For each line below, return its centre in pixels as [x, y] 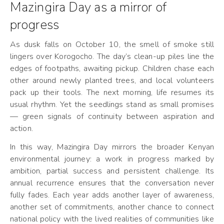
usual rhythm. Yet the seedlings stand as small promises [112, 104]
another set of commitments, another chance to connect [112, 207]
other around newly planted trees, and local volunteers [112, 80]
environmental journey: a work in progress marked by [112, 159]
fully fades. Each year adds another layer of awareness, [112, 195]
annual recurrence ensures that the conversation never [112, 183]
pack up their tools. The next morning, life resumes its [112, 92]
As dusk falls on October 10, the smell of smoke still [112, 44]
